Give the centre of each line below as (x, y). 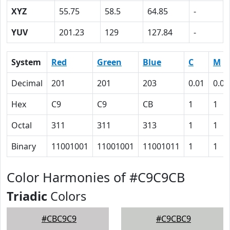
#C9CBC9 (174, 219)
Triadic (27, 196)
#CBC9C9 (59, 219)
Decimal (27, 83)
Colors (67, 196)
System (26, 62)
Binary (24, 146)
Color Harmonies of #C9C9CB (96, 177)
